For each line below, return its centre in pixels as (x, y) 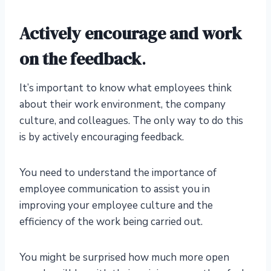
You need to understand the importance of (118, 173)
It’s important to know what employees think (126, 88)
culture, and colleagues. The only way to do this (131, 121)
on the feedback (80, 59)
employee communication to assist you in (115, 189)
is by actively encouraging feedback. (102, 137)
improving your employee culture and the (116, 206)
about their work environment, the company (122, 105)
